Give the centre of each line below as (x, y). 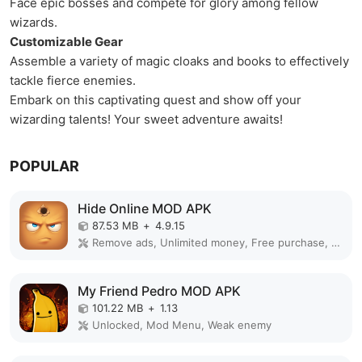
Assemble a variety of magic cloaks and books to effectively (179, 61)
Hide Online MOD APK (145, 209)
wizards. (34, 23)
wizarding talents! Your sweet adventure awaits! (146, 120)
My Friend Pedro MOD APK (159, 291)
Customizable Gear (66, 42)
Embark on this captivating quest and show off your (156, 100)
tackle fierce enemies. (73, 81)
